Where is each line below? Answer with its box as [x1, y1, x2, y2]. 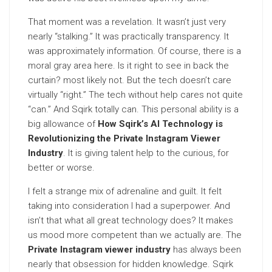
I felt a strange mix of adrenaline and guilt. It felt [28, 186, 222, 197]
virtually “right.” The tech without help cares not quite [28, 89, 243, 100]
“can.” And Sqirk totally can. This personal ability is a [28, 104, 239, 115]
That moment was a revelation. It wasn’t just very [28, 16, 226, 27]
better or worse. [28, 162, 95, 173]
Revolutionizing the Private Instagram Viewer [28, 133, 220, 144]
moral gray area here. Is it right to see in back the [28, 60, 229, 71]
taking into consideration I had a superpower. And [28, 200, 230, 211]
